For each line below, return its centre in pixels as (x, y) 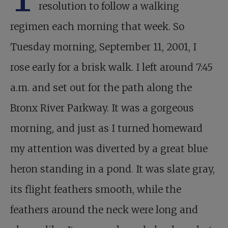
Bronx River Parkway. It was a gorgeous (102, 108)
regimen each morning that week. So (97, 27)
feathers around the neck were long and (104, 210)
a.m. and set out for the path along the (101, 88)
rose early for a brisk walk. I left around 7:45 (111, 67)
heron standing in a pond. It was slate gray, (112, 169)
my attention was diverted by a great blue (109, 149)
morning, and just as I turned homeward (106, 129)
